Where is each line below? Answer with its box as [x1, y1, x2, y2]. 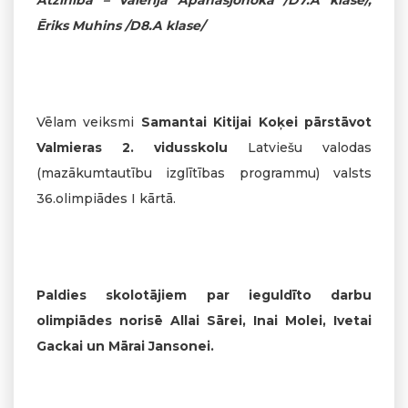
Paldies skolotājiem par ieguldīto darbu [36, 286, 372, 303]
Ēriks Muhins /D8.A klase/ [36, 16, 205, 34]
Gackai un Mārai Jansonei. [36, 337, 214, 354]
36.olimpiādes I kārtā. [36, 189, 176, 207]
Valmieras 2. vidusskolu [36, 138, 248, 156]
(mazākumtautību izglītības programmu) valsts [36, 164, 372, 181]
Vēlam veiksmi [36, 113, 141, 130]
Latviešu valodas [248, 138, 372, 156]
